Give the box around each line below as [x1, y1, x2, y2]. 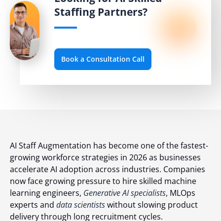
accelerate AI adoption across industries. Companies [10, 163, 205, 175]
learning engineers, [10, 187, 83, 198]
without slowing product [105, 199, 198, 210]
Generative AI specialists [83, 187, 166, 198]
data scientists [56, 199, 105, 210]
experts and [10, 199, 56, 210]
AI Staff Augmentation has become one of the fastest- [10, 140, 208, 151]
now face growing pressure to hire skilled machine [10, 175, 196, 186]
